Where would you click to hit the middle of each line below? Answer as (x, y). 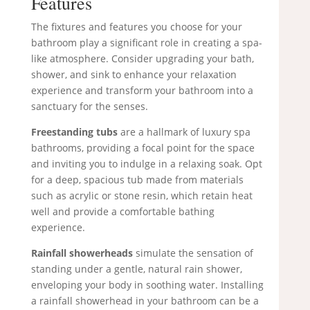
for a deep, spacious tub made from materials (137, 180)
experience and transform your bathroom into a (142, 91)
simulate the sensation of (193, 253)
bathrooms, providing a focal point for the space (143, 148)
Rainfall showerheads (82, 253)
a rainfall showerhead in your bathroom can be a (145, 301)
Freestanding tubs (74, 132)
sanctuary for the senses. (89, 107)
